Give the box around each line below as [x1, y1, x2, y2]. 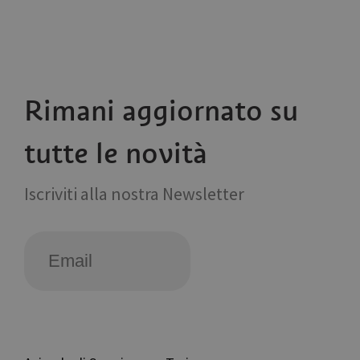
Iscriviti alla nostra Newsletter [24, 182, 244, 206]
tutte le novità [24, 135, 207, 172]
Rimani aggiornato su [24, 92, 298, 129]
